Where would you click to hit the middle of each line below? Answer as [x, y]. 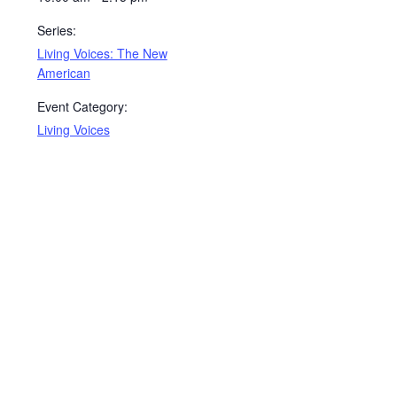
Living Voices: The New [102, 53]
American [63, 72]
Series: [56, 30]
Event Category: [82, 106]
